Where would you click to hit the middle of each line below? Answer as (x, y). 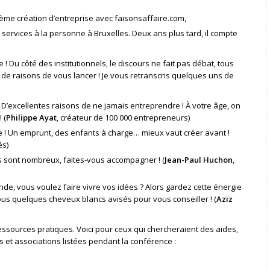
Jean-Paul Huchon (199, 159)
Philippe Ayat (31, 117)
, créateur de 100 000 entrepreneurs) (123, 117)
